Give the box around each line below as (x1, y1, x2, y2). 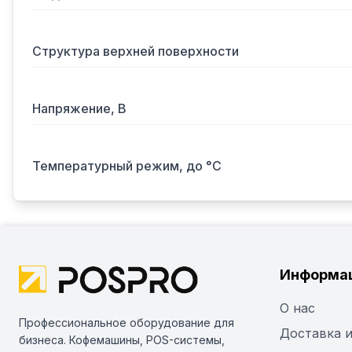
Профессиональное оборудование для (19, 316, 234, 329)
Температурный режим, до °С (32, 158, 222, 174)
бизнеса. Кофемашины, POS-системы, (19, 333, 225, 346)
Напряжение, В (32, 101, 126, 116)
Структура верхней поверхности (32, 43, 239, 59)
